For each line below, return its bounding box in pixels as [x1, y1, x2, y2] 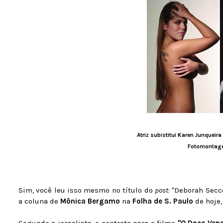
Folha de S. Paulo [132, 197, 195, 206]
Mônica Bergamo [60, 197, 120, 206]
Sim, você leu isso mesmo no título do [18, 186, 155, 195]
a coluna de [18, 197, 60, 206]
